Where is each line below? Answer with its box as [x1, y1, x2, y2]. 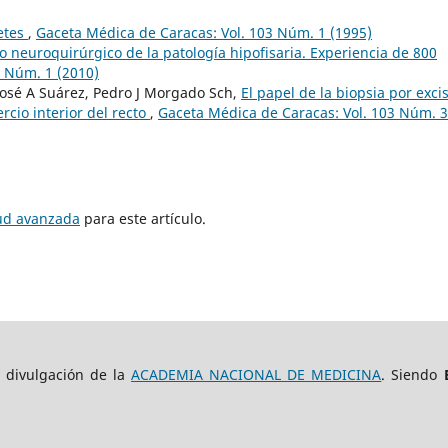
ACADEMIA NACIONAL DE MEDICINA [131, 365, 382, 385]
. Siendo [381, 365, 444, 385]
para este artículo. [80, 209, 206, 229]
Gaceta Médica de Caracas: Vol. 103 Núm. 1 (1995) [36, 23, 372, 43]
